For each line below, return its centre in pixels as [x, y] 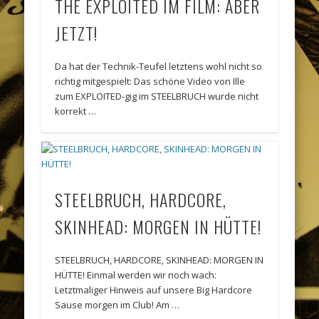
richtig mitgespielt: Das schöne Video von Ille [150, 82]
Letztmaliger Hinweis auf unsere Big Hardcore [154, 289]
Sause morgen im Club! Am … [117, 304]
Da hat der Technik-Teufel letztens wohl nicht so [159, 67]
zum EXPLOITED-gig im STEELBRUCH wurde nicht [157, 96]
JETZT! [77, 33]
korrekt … [76, 111]
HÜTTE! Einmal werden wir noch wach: [136, 274]
